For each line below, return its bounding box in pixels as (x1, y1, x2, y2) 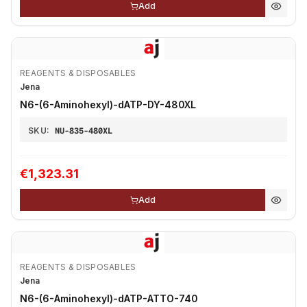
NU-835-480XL (55, 125, 113, 136)
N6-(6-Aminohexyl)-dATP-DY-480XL (20, 99, 196, 110)
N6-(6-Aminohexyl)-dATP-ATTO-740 (20, 293, 198, 304)
